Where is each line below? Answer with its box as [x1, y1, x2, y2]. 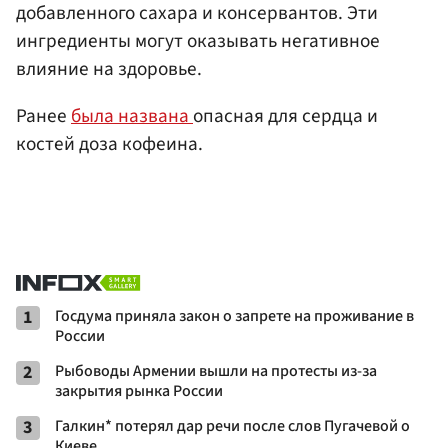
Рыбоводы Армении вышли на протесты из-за [55, 359, 377, 382]
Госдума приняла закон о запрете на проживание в [55, 304, 414, 327]
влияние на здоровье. [16, 55, 202, 84]
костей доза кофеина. [16, 130, 203, 159]
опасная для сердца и [193, 102, 378, 131]
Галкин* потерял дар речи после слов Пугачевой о [55, 414, 410, 437]
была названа [71, 102, 193, 131]
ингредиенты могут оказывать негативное [16, 27, 380, 56]
